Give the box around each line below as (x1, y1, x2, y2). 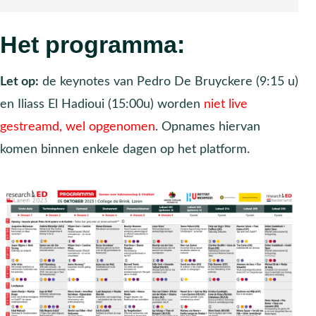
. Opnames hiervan (155, 120, 260, 133)
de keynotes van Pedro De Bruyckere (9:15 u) (39, 75, 298, 87)
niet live (204, 97, 248, 110)
